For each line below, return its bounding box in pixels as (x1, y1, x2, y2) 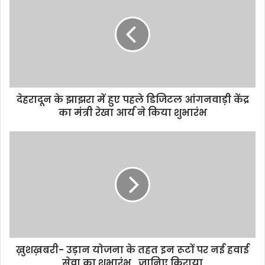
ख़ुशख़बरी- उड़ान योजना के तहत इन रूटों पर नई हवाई (16, 243, 249, 257)
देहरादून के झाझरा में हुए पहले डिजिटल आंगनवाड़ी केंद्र (16, 93, 249, 107)
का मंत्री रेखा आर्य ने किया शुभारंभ (58, 106, 207, 120)
